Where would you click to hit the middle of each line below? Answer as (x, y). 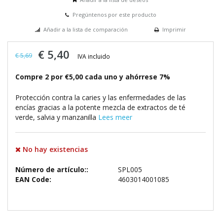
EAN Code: (33, 180)
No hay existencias (54, 149)
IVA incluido (94, 56)
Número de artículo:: (52, 170)
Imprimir (174, 30)
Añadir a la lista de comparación (86, 30)
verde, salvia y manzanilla (57, 117)
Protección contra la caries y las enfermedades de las (101, 98)
